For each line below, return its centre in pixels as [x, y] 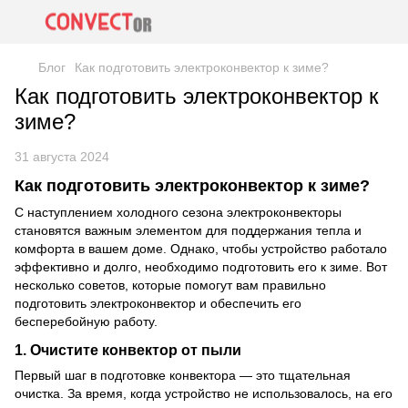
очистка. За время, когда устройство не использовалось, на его [204, 394]
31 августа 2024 [62, 157]
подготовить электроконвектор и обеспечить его [158, 304]
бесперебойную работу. [86, 322]
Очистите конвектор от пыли [136, 350]
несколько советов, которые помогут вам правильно [170, 286]
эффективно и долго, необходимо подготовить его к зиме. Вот [201, 267]
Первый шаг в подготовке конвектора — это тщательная [183, 376]
